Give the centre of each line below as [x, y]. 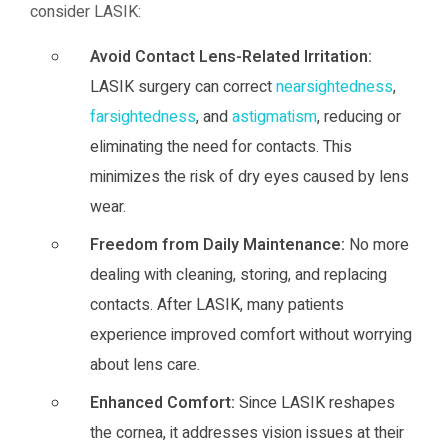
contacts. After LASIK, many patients [217, 305]
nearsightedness [334, 87]
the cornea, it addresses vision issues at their [247, 433]
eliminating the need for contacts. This [221, 147]
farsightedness [143, 117]
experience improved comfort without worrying [251, 335]
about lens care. [145, 365]
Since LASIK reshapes [315, 403]
